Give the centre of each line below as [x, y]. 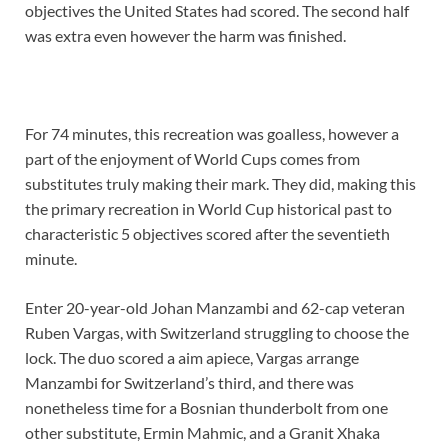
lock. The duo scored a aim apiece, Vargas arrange [192, 358]
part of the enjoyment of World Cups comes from [192, 159]
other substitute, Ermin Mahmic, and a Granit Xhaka [202, 433]
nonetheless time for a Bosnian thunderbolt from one [206, 408]
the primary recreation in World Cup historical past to [208, 209]
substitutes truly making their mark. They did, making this [220, 184]
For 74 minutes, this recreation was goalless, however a [212, 134]
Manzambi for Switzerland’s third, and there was [189, 383]
